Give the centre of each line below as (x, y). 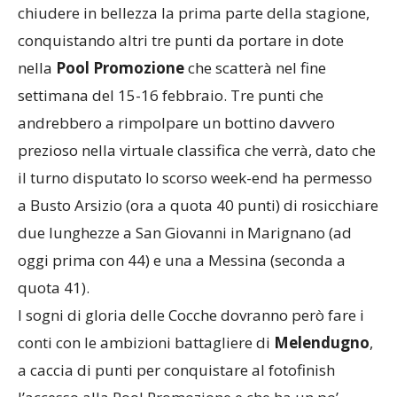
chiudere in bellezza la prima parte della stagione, (194, 12)
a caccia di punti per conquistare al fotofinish (176, 370)
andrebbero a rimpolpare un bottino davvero (176, 122)
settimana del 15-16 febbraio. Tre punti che (171, 95)
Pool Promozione (122, 67)
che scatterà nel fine (257, 67)
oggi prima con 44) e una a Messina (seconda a (182, 260)
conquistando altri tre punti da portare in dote (181, 40)
